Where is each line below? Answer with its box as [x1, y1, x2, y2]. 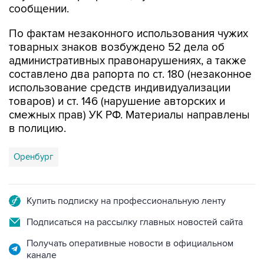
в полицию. [9, 122, 66, 136]
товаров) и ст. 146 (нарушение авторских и [9, 95, 225, 108]
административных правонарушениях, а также [9, 54, 246, 68]
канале [27, 249, 57, 261]
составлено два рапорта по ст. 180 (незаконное [9, 68, 252, 81]
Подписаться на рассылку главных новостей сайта [27, 216, 243, 228]
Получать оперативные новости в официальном [27, 237, 233, 249]
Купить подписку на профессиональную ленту [27, 195, 226, 207]
